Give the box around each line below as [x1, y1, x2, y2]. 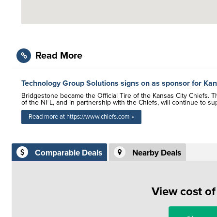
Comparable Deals [35, 148, 102, 158]
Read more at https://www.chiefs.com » [29, 113, 134, 121]
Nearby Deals [132, 148, 181, 158]
